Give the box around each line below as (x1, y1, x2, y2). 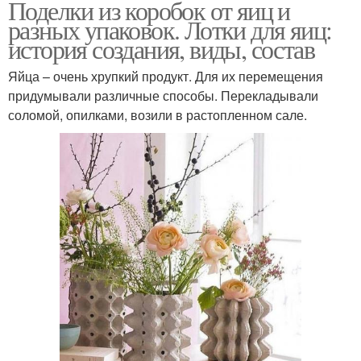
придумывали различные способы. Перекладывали (8, 85, 318, 105)
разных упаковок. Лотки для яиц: (8, 11, 332, 47)
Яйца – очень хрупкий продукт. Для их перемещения (8, 66, 323, 85)
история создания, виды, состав (8, 31, 314, 66)
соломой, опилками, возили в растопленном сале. (8, 105, 307, 124)
